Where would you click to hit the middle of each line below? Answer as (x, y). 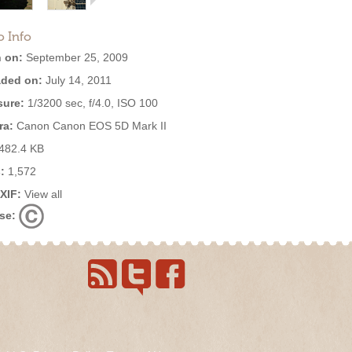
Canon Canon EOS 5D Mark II (90, 126)
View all (43, 194)
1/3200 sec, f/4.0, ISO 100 (91, 103)
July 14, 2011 (77, 80)
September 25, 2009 (75, 57)
